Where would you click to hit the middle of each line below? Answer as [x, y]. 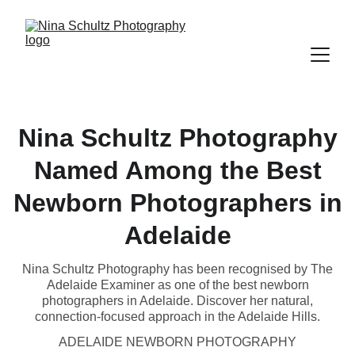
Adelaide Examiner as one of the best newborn [177, 285]
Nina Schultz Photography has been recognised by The [177, 269]
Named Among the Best [177, 170]
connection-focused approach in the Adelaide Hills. [177, 317]
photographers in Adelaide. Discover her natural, [177, 301]
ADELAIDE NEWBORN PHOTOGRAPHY [177, 342]
